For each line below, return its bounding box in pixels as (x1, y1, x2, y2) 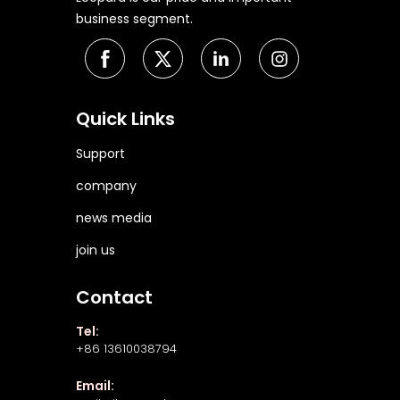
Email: (76, 377, 115, 396)
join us (76, 241, 116, 260)
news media (76, 209, 153, 228)
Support (76, 145, 126, 163)
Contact (76, 285, 154, 311)
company (76, 177, 137, 196)
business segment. (76, 10, 194, 29)
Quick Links (76, 106, 176, 132)
